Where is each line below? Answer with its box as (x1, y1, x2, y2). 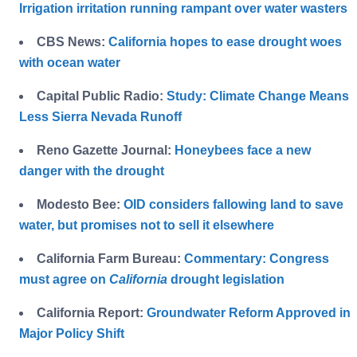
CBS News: (37, 35, 108, 49)
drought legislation (167, 273, 284, 287)
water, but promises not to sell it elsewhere (19, 218, 274, 233)
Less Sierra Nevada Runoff (19, 110, 182, 124)
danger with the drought (19, 164, 164, 178)
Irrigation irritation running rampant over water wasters (19, 2, 347, 16)
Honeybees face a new (175, 143, 311, 158)
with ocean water (19, 56, 120, 70)
